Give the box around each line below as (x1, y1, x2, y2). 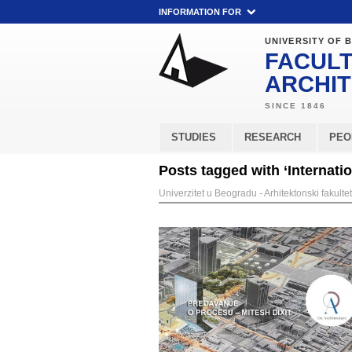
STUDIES (171, 131, 216, 143)
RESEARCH (244, 131, 301, 143)
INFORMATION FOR (159, 7, 241, 16)
